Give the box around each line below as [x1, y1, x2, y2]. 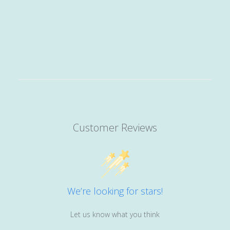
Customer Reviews [73, 120, 157, 135]
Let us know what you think [70, 209, 160, 219]
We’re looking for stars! [67, 184, 163, 197]
